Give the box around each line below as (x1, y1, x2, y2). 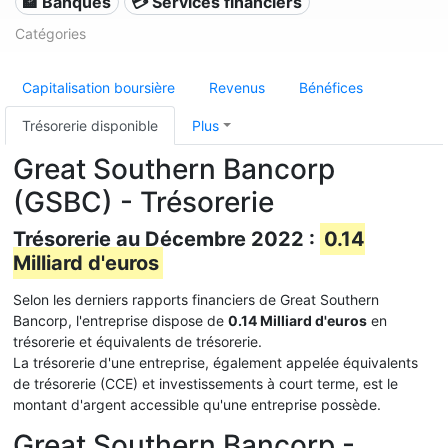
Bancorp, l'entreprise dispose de (13, 312, 228, 329)
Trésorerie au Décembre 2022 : (13, 227, 320, 251)
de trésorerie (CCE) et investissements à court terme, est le (13, 375, 398, 392)
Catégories (15, 25, 86, 42)
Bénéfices (299, 79, 363, 96)
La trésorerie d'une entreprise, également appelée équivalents (13, 354, 418, 371)
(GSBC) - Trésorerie (13, 185, 274, 219)
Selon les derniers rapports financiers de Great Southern (13, 291, 379, 308)
